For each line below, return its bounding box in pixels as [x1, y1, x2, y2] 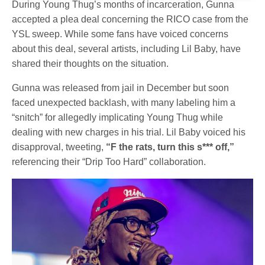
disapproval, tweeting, [12, 141, 106, 152]
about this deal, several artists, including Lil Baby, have [12, 43, 241, 54]
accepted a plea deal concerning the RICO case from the [12, 14, 249, 24]
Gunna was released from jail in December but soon [12, 82, 230, 93]
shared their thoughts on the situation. [12, 58, 169, 69]
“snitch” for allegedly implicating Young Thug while [12, 112, 224, 122]
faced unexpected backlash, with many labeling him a [12, 97, 236, 108]
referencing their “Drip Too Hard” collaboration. [12, 156, 206, 167]
